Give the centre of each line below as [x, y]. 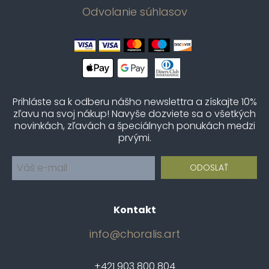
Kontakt [134, 210]
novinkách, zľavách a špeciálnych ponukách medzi [134, 125]
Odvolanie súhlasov [134, 11]
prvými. [134, 138]
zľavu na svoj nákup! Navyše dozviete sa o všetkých [134, 113]
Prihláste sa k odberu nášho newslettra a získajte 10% [134, 101]
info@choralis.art [134, 234]
